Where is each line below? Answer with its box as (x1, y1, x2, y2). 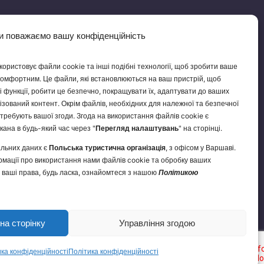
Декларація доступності (52, 217, 133, 226)
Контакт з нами (2, 217, 52, 226)
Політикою (159, 168, 198, 177)
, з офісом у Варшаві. (166, 143, 236, 152)
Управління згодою (119, 217, 196, 229)
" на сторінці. (179, 124, 222, 133)
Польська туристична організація (49, 143, 166, 152)
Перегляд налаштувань (95, 124, 179, 133)
